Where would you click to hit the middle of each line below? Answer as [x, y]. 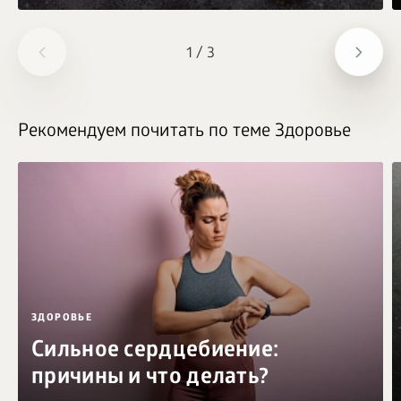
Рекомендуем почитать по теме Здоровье [184, 132]
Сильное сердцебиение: [155, 351]
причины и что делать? [150, 378]
